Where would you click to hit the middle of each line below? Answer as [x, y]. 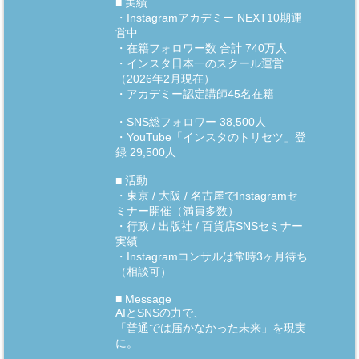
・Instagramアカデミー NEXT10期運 [209, 17]
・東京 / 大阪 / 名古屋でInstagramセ [207, 195]
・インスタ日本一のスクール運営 [200, 63]
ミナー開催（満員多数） [177, 210]
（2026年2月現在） [165, 78]
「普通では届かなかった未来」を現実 [211, 327]
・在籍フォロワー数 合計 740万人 [202, 48]
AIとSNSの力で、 [160, 312]
